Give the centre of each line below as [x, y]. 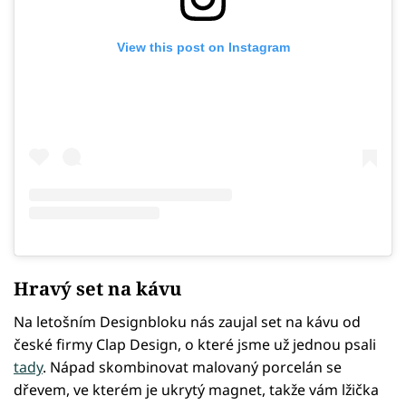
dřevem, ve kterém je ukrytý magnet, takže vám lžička [196, 389]
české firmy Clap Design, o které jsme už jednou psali [195, 344]
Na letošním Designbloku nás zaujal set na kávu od [187, 321]
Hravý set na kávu [98, 288]
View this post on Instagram [203, 47]
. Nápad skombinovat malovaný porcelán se [192, 367]
